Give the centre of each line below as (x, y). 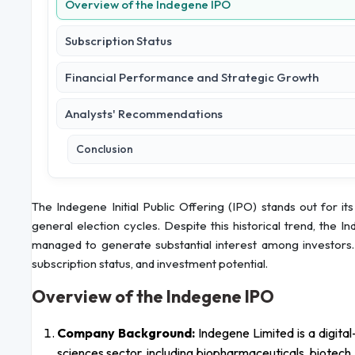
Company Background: (126, 333)
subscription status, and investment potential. (150, 264)
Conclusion (105, 149)
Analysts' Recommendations (144, 114)
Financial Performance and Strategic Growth (192, 78)
